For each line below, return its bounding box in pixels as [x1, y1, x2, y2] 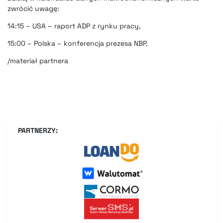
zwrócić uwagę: [7, 4, 59, 13]
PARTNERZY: [18, 126, 58, 135]
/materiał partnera [7, 56, 68, 66]
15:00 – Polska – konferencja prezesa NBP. [7, 39, 148, 48]
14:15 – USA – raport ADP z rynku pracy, [7, 21, 141, 31]
